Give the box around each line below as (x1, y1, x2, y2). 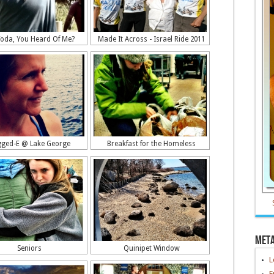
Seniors (17, 244, 42, 253)
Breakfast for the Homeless (107, 139, 196, 148)
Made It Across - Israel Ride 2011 (98, 35, 205, 43)
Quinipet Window (123, 244, 180, 253)
